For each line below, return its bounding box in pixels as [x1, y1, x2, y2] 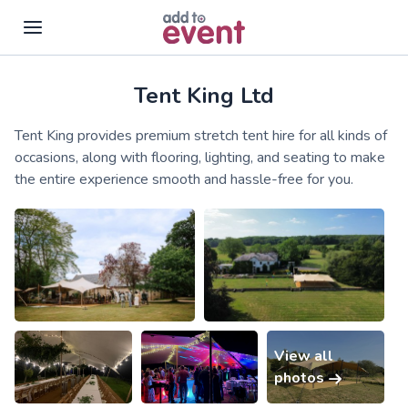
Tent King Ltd [134, 81, 274, 110]
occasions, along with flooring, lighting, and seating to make [15, 148, 385, 168]
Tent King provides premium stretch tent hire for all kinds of [15, 126, 387, 146]
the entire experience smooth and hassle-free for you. [15, 169, 353, 189]
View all [274, 345, 334, 366]
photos [274, 367, 329, 388]
